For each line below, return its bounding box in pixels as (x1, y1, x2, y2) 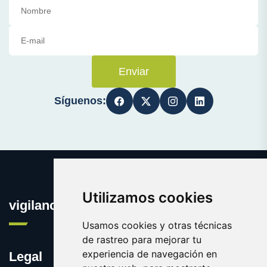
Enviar (118, 66, 149, 78)
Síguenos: (54, 95, 106, 107)
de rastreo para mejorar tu (82, 234, 201, 246)
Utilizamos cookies (82, 189, 213, 206)
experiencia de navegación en (82, 248, 217, 260)
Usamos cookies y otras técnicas (82, 219, 232, 231)
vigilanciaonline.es (9, 198, 123, 213)
